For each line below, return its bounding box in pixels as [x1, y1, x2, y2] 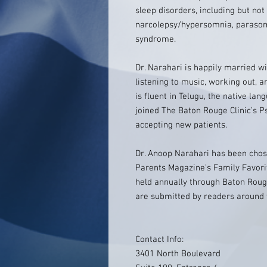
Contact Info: [135, 234, 184, 245]
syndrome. [135, 34, 176, 45]
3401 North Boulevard [135, 249, 221, 259]
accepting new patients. [135, 120, 227, 131]
